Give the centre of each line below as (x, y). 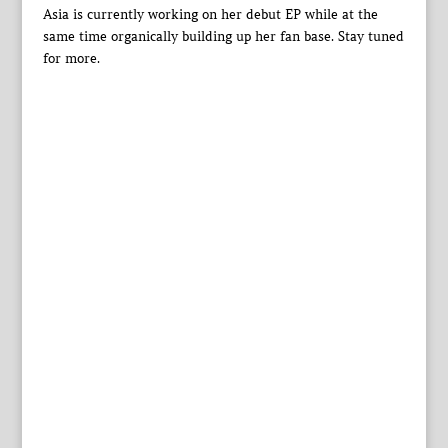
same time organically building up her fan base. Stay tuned (223, 36)
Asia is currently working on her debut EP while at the (210, 14)
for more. (71, 58)
